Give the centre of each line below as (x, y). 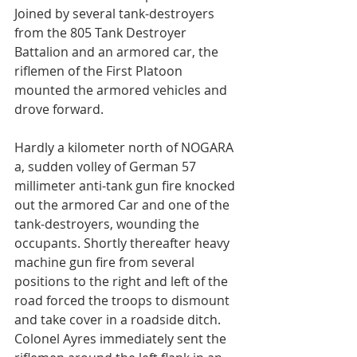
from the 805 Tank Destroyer (102, 33)
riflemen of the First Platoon (100, 71)
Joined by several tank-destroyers (116, 14)
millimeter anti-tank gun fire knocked (126, 186)
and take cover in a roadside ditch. (119, 320)
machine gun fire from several (106, 262)
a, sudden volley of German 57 (107, 167)
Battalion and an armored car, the (118, 52)
